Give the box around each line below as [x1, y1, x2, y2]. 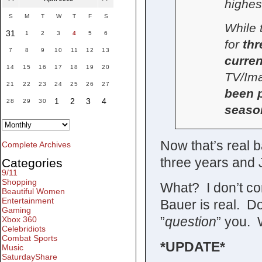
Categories [2, 156, 63, 170]
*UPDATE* [160, 239, 225, 254]
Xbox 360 [2, 215, 37, 225]
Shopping [2, 177, 37, 187]
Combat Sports [2, 233, 57, 243]
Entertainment [2, 196, 54, 206]
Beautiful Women [2, 187, 65, 196]
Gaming [2, 205, 31, 215]
